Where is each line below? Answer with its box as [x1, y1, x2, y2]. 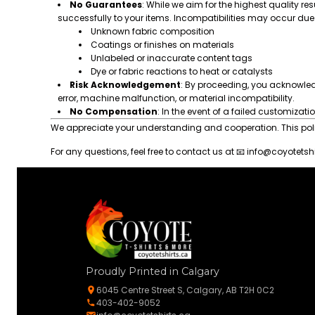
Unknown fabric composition [91, 25, 214, 37]
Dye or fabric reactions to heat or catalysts [91, 65, 273, 77]
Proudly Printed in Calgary [86, 264, 219, 278]
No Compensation [70, 105, 157, 117]
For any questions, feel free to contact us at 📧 [51, 146, 247, 157]
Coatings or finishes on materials [91, 39, 234, 51]
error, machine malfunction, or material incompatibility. [58, 92, 295, 104]
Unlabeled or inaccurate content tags [91, 52, 252, 64]
